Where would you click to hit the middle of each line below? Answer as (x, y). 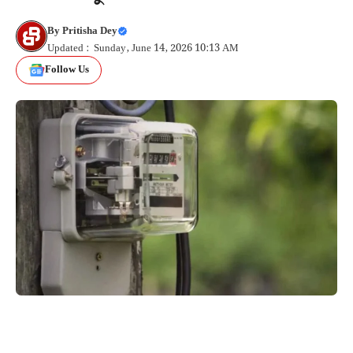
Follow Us (67, 70)
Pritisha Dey (90, 31)
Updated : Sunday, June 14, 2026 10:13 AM (143, 48)
